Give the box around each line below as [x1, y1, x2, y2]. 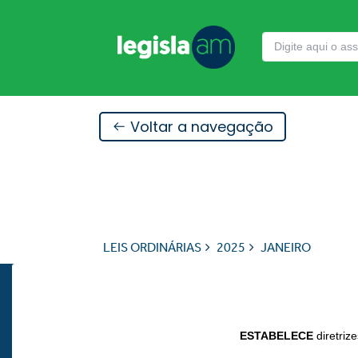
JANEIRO [260, 240, 311, 255]
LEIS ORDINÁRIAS [102, 240, 201, 255]
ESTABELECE [239, 329, 313, 343]
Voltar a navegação [125, 116, 273, 137]
